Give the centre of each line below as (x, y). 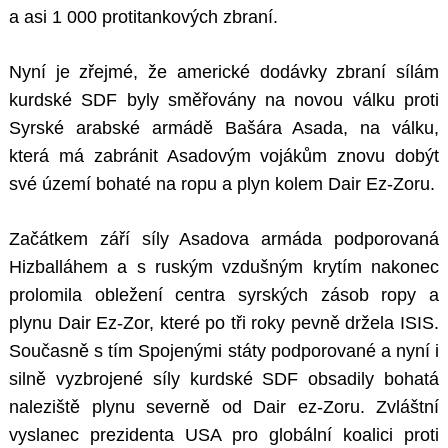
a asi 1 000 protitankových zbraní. (143, 17)
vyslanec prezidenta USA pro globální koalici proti (224, 435)
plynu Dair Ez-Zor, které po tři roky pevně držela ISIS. (224, 323)
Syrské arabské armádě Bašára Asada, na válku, (224, 128)
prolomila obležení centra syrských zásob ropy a (224, 295)
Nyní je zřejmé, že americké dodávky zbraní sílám (224, 72)
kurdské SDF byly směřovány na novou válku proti (224, 100)
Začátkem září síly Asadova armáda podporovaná (224, 239)
